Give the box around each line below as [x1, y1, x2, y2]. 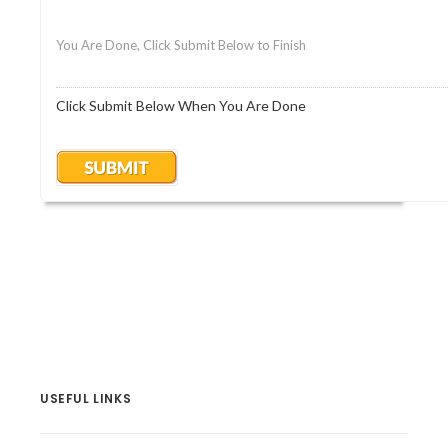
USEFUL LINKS [40, 390, 132, 407]
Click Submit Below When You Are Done [56, 97, 306, 114]
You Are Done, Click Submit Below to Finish [56, 37, 306, 53]
